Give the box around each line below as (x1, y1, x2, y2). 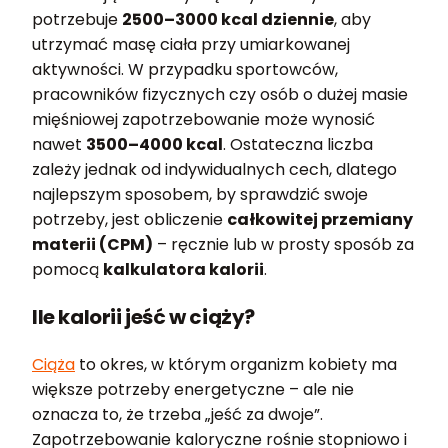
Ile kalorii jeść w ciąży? (32, 302, 255, 331)
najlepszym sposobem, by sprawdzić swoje (32, 182, 368, 206)
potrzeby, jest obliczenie (32, 207, 227, 231)
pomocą (32, 257, 103, 281)
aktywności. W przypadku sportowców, (32, 57, 338, 81)
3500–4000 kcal (86, 132, 223, 156)
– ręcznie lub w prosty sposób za (153, 232, 414, 256)
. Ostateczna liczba (223, 132, 373, 156)
